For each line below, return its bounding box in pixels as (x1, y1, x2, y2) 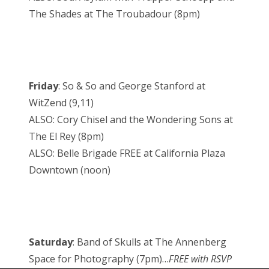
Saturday (29, 235, 73, 249)
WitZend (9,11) (29, 96, 94, 110)
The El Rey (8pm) (29, 130, 104, 144)
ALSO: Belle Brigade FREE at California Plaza (29, 147, 225, 160)
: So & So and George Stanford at (58, 79, 205, 93)
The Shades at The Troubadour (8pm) (29, 7, 200, 21)
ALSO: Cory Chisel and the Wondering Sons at (29, 113, 233, 127)
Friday (29, 79, 58, 93)
